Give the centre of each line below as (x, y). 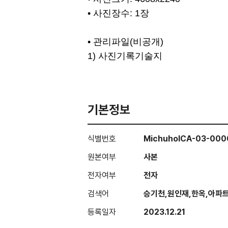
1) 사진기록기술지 (125, 56)
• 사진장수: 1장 (121, 13)
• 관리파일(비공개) (125, 42)
